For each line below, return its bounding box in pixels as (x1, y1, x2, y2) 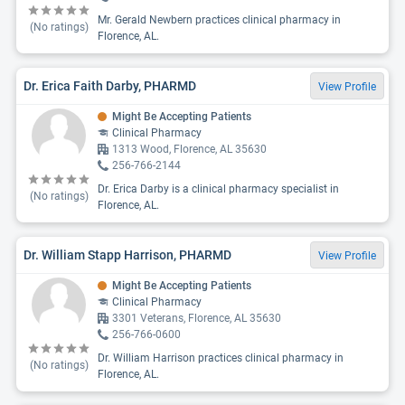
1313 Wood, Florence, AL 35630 (112, 143, 267, 155)
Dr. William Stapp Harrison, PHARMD (24, 247, 231, 262)
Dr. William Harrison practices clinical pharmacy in (98, 352, 344, 364)
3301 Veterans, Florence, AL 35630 (112, 312, 281, 325)
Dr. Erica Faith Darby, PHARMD (24, 78, 196, 93)
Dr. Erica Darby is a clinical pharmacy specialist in (98, 183, 339, 195)
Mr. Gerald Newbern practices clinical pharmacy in (98, 14, 341, 26)
